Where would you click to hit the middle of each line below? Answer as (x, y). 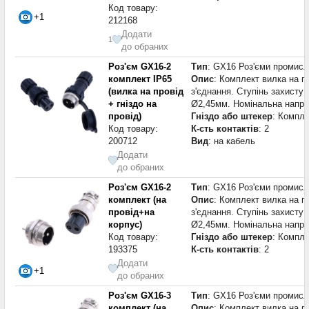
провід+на (131, 212)
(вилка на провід (146, 91)
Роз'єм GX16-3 (140, 295)
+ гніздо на (132, 103)
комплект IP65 (140, 79)
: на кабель (232, 141)
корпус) (125, 224)
